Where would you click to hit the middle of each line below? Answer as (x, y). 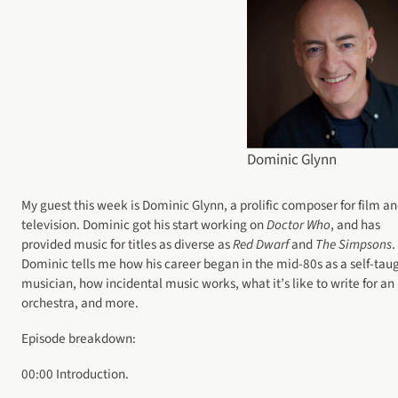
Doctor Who (298, 224)
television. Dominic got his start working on (144, 224)
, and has (355, 224)
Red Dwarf (261, 244)
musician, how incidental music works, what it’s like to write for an (208, 283)
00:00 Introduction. (75, 374)
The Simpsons (354, 244)
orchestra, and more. (81, 302)
